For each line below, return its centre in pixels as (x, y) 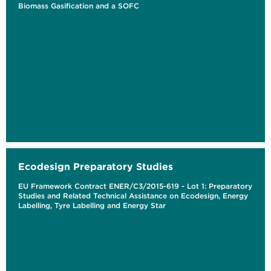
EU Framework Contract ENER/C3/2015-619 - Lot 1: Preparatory (135, 186)
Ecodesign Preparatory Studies (96, 167)
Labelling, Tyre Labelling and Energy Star (92, 206)
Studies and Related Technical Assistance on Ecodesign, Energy (133, 196)
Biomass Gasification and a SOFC (79, 6)
